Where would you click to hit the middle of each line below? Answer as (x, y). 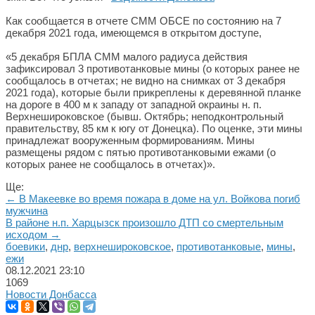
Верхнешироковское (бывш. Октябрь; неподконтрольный (144, 116)
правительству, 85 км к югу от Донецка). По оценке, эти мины (154, 128)
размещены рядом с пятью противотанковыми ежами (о (141, 152)
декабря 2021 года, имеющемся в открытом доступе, (134, 33)
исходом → (33, 234)
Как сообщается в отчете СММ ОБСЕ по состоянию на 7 (143, 21)
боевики (25, 246)
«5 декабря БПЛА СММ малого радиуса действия (127, 57)
